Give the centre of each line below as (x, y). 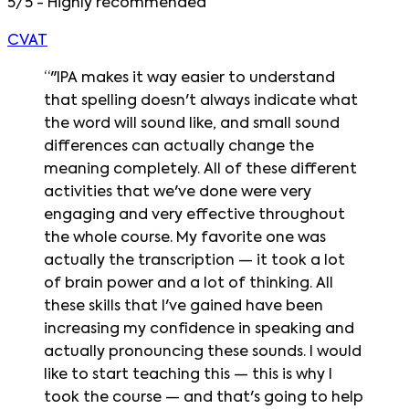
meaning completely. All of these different (200, 169)
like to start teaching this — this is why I (188, 375)
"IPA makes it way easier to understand (193, 78)
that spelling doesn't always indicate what (201, 101)
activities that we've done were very (178, 192)
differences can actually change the (179, 147)
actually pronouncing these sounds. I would (203, 352)
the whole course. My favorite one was (185, 238)
